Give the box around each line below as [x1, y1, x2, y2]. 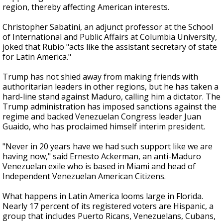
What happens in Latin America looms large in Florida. [2, 191, 203, 202]
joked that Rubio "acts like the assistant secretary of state [2, 41, 217, 52]
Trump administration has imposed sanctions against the [2, 101, 217, 112]
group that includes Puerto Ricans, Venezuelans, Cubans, [2, 211, 216, 222]
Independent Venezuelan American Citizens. [2, 171, 166, 182]
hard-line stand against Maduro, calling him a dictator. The [2, 91, 221, 102]
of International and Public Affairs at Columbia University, [2, 31, 217, 42]
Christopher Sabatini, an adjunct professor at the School [2, 21, 213, 32]
